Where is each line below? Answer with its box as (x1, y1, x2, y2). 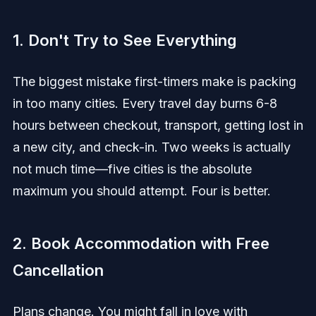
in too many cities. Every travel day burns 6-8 (12, 96, 277, 111)
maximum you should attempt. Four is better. (12, 183, 271, 199)
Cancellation (12, 261, 104, 280)
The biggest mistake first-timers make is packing (12, 74, 296, 90)
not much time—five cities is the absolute (12, 162, 252, 177)
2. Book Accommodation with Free (12, 234, 269, 253)
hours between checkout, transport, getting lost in (12, 118, 303, 133)
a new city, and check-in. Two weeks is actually (12, 140, 291, 155)
